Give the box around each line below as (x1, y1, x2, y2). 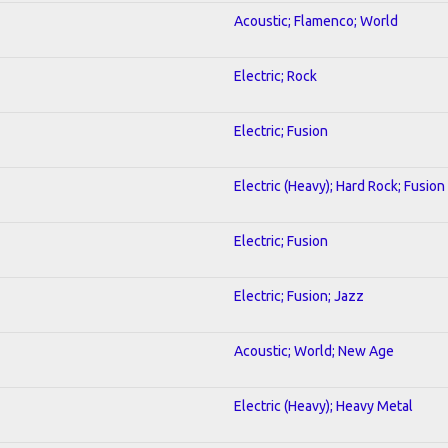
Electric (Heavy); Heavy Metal (234, 397, 413, 414)
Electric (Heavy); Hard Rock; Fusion (234, 177, 445, 194)
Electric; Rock (234, 67, 317, 84)
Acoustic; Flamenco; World (234, 12, 398, 29)
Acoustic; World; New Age (234, 342, 394, 359)
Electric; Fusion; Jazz (234, 287, 364, 304)
